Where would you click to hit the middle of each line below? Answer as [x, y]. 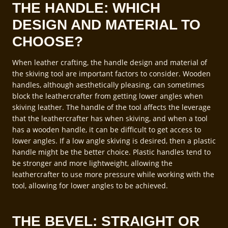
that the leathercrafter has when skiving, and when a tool [110, 118]
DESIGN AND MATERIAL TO [106, 24]
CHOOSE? [48, 41]
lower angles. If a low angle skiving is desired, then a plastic [114, 140]
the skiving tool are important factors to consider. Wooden [111, 73]
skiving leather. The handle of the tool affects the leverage [111, 107]
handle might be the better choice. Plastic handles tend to [111, 152]
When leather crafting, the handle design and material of [110, 62]
